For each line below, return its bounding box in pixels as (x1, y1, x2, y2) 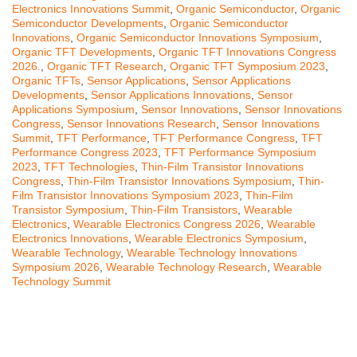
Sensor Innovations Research (67, 117, 216, 131)
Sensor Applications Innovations (91, 88, 251, 102)
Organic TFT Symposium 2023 (170, 60, 325, 73)
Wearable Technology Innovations (127, 246, 297, 260)
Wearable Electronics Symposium (135, 232, 304, 245)
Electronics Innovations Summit (12, 2, 170, 16)
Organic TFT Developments (12, 45, 152, 59)
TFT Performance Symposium (164, 146, 316, 159)
